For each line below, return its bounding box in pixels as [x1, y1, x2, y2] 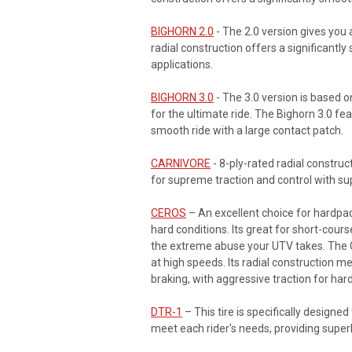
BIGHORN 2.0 [151, 24, 214, 38]
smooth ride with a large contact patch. [151, 123, 343, 137]
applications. [151, 57, 213, 71]
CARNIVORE [151, 156, 211, 170]
